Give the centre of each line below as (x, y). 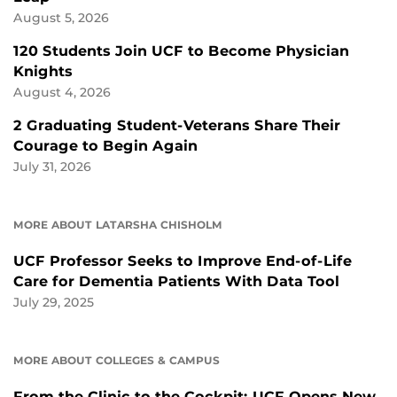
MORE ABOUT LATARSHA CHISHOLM (118, 225)
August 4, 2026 (62, 93)
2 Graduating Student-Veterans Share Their (177, 126)
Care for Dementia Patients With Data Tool (176, 282)
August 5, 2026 (61, 18)
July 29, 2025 (54, 303)
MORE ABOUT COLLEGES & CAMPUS (117, 361)
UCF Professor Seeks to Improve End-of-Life (183, 261)
